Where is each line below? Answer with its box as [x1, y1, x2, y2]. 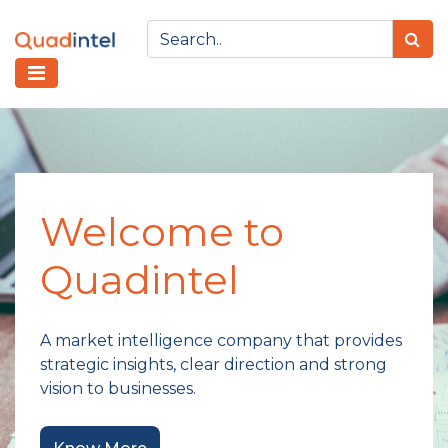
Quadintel [40, 255, 239, 304]
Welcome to [40, 207, 284, 256]
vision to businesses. [40, 379, 196, 398]
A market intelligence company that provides [40, 331, 402, 350]
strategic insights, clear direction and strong [40, 355, 387, 374]
